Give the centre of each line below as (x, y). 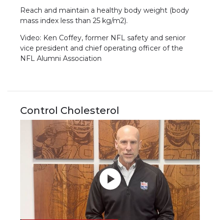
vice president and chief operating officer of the (102, 48)
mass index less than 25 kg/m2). (74, 21)
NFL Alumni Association (61, 59)
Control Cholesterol (70, 110)
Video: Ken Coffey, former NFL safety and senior (103, 38)
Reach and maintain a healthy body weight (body (105, 11)
